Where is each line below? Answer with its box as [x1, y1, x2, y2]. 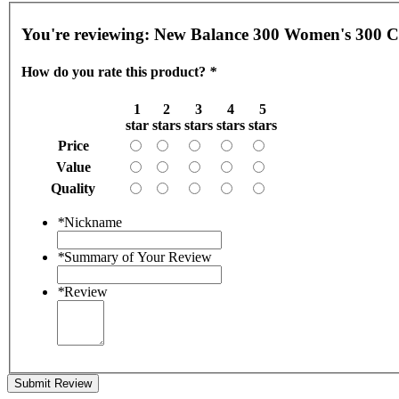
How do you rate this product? [21, 63, 209, 79]
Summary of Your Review [64, 248, 212, 265]
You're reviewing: [21, 25, 154, 45]
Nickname [64, 214, 122, 230]
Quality [51, 180, 95, 196]
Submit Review [14, 376, 92, 390]
